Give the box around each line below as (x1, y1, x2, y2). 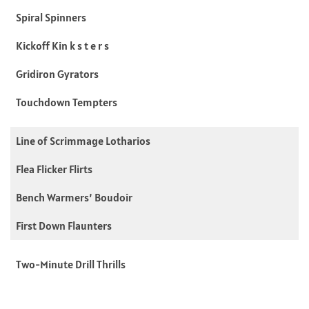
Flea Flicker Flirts (16, 161, 92, 176)
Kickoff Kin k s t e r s (16, 38, 109, 52)
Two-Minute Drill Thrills (16, 257, 126, 271)
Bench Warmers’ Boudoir (16, 190, 132, 204)
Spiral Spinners (16, 10, 86, 24)
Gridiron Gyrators (16, 66, 99, 81)
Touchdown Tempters (16, 94, 117, 109)
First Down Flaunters (16, 218, 112, 232)
